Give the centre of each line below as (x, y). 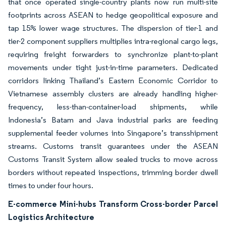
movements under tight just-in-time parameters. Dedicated (113, 67)
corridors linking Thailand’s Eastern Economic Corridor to (113, 80)
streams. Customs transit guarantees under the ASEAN (113, 146)
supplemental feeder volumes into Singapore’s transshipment (113, 133)
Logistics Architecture (51, 217)
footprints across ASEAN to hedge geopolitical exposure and (113, 15)
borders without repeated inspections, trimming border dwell (113, 172)
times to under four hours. (51, 185)
